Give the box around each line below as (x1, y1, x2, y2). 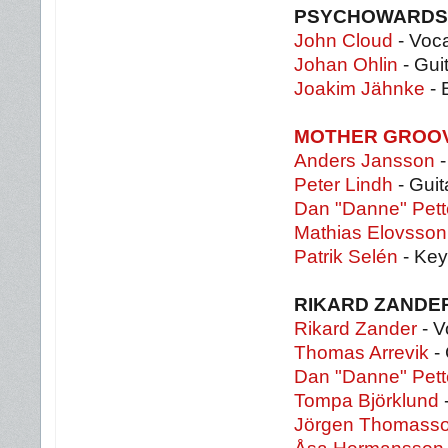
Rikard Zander (294, 318, 417, 339)
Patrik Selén (294, 246, 398, 267)
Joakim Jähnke (294, 78, 425, 99)
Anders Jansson (294, 150, 435, 171)
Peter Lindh (294, 174, 393, 195)
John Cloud (294, 30, 393, 51)
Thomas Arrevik (294, 342, 429, 363)
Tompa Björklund (294, 390, 439, 411)
